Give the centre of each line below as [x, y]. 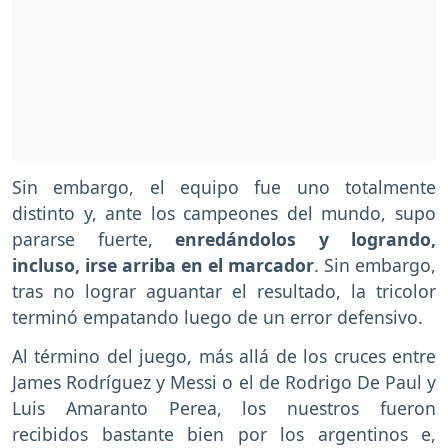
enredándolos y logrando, [305, 238]
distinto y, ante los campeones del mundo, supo [224, 212]
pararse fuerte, [93, 238]
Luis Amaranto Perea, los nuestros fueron [224, 407]
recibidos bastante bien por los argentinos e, [224, 433]
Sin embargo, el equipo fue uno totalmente [224, 186]
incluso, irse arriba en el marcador [163, 264]
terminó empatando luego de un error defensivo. [217, 316]
